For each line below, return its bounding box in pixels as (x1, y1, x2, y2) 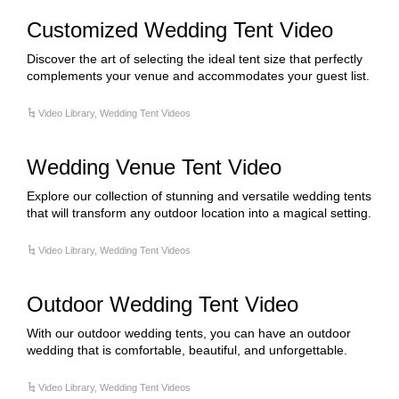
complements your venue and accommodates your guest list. (27, 69, 370, 83)
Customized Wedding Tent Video (27, 18, 333, 42)
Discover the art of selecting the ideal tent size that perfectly (27, 52, 362, 66)
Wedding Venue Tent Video (27, 155, 281, 179)
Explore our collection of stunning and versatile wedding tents (27, 189, 371, 203)
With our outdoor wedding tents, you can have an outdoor (27, 326, 351, 340)
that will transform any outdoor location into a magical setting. (27, 206, 371, 220)
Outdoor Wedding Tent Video (27, 292, 298, 316)
